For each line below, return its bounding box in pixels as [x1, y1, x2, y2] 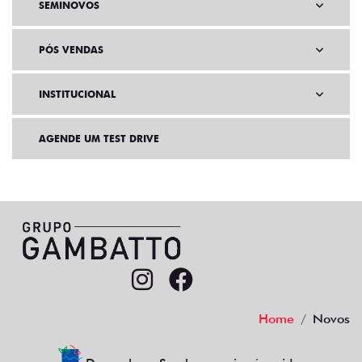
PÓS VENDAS [39, 44, 103, 57]
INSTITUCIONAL [39, 88, 116, 101]
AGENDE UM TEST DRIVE [39, 133, 159, 145]
